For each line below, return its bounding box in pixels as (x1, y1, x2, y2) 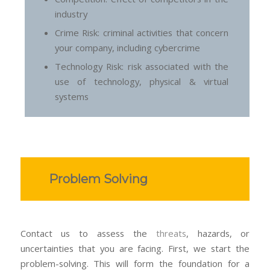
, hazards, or (186, 227, 250, 240)
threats (155, 227, 186, 240)
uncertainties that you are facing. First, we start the (20, 242, 250, 255)
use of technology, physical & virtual (55, 75, 228, 87)
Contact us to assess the (20, 227, 156, 240)
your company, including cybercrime (55, 41, 201, 54)
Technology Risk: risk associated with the (55, 60, 228, 72)
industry (55, 7, 88, 20)
